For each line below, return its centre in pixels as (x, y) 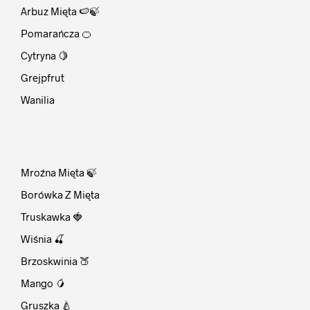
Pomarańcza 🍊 (56, 34)
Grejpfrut (43, 78)
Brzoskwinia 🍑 (55, 261)
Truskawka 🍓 (52, 217)
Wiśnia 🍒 (43, 239)
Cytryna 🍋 (45, 56)
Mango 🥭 (43, 283)
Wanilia (38, 100)
